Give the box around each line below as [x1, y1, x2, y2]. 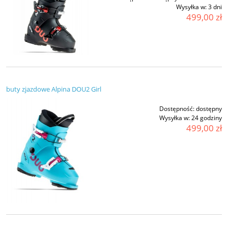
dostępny [196, 104, 222, 113]
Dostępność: [159, 104, 194, 113]
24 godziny [191, 113, 222, 123]
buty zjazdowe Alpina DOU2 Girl [6, 84, 101, 94]
